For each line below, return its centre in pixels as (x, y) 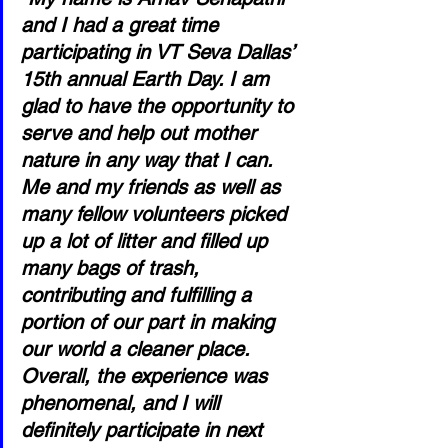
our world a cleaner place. (138, 349)
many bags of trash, (113, 268)
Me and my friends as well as (153, 187)
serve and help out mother (141, 133)
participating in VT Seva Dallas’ (160, 52)
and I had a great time (122, 25)
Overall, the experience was (147, 376)
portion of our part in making (150, 322)
